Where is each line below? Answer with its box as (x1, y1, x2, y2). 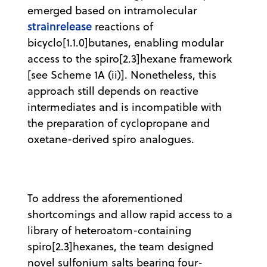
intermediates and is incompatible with (27, 99, 222, 114)
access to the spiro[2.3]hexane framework (27, 51, 232, 66)
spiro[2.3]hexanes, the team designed (27, 238, 213, 254)
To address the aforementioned (27, 190, 182, 206)
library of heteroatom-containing (27, 222, 191, 238)
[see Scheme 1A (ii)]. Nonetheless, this (27, 67, 216, 82)
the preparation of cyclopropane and (27, 115, 210, 131)
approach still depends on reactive (27, 83, 198, 98)
